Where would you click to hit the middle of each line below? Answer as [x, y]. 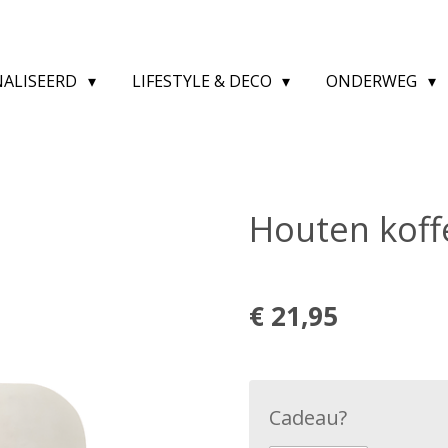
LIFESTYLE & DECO [203, 81]
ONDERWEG [374, 81]
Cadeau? [308, 417]
